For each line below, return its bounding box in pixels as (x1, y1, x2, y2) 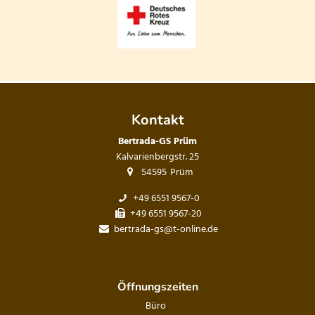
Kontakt (131, 110, 184, 129)
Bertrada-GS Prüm (118, 134, 197, 150)
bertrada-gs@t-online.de (114, 221, 219, 238)
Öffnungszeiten (117, 279, 198, 295)
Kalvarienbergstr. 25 (116, 149, 199, 165)
